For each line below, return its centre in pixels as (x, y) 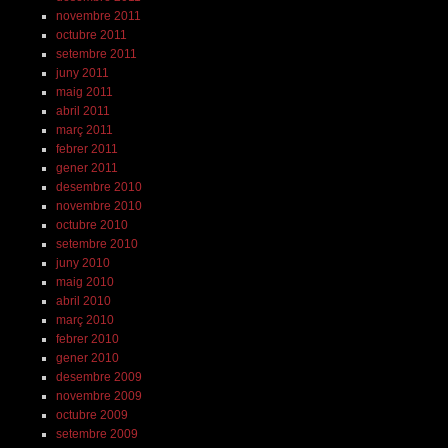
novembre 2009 (98, 395)
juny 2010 (82, 262)
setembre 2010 (96, 243)
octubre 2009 (91, 414)
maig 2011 (84, 91)
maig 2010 (84, 281)
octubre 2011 (91, 34)
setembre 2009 (96, 433)
